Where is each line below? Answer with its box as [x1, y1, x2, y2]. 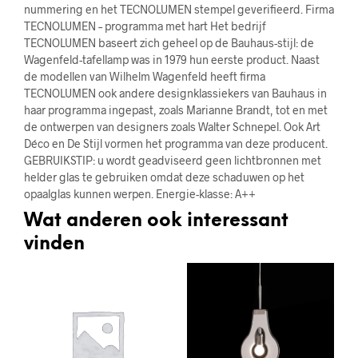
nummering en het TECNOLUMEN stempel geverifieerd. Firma [24, 2, 334, 16]
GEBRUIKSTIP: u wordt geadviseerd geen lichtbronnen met [24, 153, 321, 167]
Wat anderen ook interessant [24, 211, 288, 231]
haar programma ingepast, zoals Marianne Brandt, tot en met [24, 102, 328, 117]
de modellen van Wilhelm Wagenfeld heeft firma [24, 69, 265, 83]
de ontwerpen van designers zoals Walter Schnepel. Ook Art [24, 119, 320, 133]
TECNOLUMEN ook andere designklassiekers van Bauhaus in [24, 86, 327, 100]
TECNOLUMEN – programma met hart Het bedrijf [24, 18, 266, 33]
